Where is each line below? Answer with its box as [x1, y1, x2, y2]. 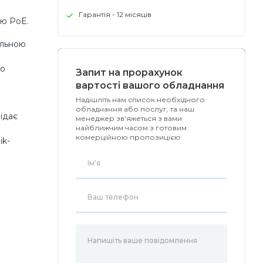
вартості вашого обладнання [76, 80, 224, 91]
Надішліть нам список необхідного [76, 95, 205, 104]
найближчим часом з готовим [76, 123, 187, 132]
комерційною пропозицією [76, 133, 181, 141]
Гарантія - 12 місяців [79, 10, 151, 19]
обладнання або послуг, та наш [76, 104, 194, 113]
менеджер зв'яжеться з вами [76, 114, 182, 123]
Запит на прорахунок [76, 67, 183, 78]
